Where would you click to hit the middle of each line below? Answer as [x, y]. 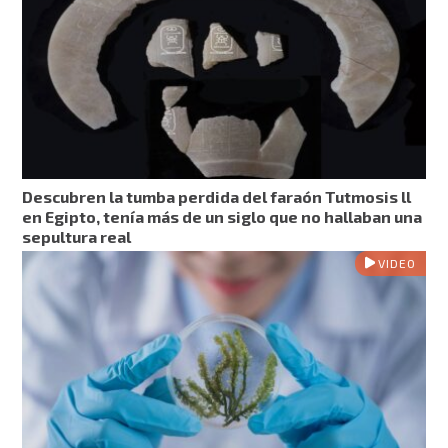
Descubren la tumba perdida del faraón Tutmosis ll [217, 196]
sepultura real [77, 236]
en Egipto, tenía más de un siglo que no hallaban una [222, 216]
